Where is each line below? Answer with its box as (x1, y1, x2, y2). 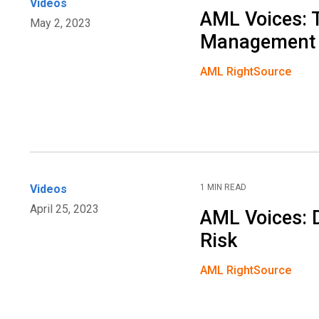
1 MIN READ (200, 182, 247, 193)
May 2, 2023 (30, 16, 91, 31)
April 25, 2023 (30, 202, 99, 216)
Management (200, 31, 316, 54)
